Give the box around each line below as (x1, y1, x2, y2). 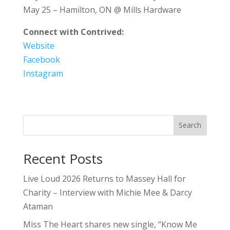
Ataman (23, 200, 53, 212)
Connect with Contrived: (23, 26, 124, 37)
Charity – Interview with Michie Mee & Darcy (23, 186, 192, 198)
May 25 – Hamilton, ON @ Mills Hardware (23, 4, 181, 15)
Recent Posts (23, 149, 103, 168)
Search (179, 120, 202, 130)
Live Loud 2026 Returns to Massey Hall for (23, 172, 186, 184)
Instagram (23, 67, 63, 79)
